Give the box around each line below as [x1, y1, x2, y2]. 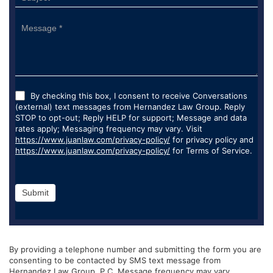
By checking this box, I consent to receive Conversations [30, 90, 247, 101]
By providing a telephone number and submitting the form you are [9, 244, 261, 254]
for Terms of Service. [170, 145, 252, 155]
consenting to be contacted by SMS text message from [9, 255, 221, 265]
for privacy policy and [170, 134, 253, 144]
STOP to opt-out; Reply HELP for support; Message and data [15, 112, 247, 122]
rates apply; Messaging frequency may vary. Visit [15, 123, 202, 133]
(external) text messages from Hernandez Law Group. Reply [15, 101, 245, 112]
